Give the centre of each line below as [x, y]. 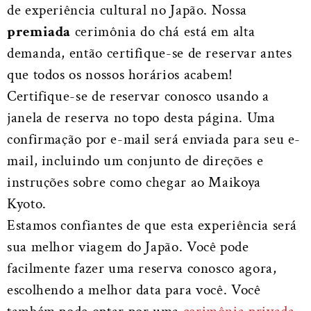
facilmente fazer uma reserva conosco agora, [142, 269]
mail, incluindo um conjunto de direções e [135, 161]
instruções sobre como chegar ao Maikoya [134, 183]
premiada [39, 32]
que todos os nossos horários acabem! [120, 75]
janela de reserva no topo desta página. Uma [141, 118]
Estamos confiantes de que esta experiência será [152, 226]
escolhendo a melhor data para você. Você [134, 290]
